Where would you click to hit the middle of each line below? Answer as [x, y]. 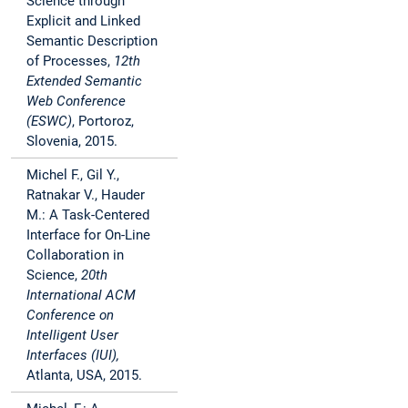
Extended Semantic [84, 82]
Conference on [70, 316]
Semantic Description [92, 41]
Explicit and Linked [83, 21]
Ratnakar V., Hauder [86, 195]
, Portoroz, [103, 122]
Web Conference [76, 102]
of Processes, [70, 61]
